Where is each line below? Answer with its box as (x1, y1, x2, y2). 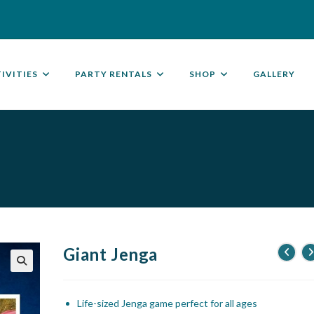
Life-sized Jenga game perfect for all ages (77, 297, 258, 309)
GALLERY (253, 69, 295, 79)
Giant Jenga (63, 244, 158, 264)
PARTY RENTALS (75, 69, 152, 79)
